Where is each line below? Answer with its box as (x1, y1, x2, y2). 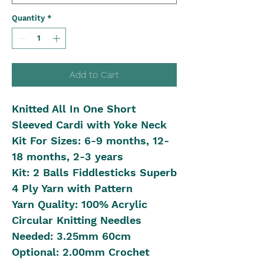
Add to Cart (70, 68, 119, 80)
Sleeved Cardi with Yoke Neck (12, 118, 167, 131)
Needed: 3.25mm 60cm (12, 229, 131, 242)
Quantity (12, 14, 45, 23)
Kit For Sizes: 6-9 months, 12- (12, 134, 169, 147)
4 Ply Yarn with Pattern (12, 181, 133, 194)
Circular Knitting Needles (12, 213, 141, 226)
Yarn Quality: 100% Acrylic (12, 197, 147, 210)
